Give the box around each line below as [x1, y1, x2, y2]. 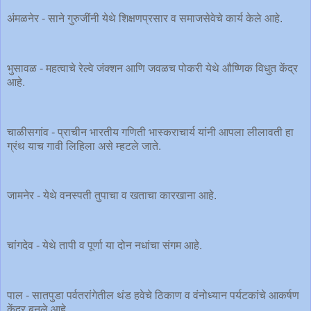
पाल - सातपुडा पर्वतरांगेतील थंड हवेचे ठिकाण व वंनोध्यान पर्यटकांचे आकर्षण [7, 289, 299, 301]
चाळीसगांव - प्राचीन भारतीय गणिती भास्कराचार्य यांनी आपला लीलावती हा [7, 126, 294, 138]
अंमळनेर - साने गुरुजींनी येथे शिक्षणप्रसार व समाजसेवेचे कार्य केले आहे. [7, 12, 285, 25]
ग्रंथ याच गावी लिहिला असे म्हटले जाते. [7, 140, 164, 152]
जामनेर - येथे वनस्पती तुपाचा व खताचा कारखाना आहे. [7, 190, 219, 202]
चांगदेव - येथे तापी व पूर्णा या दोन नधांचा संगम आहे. [7, 239, 205, 251]
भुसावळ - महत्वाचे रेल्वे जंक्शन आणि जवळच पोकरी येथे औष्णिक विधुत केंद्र [7, 62, 298, 74]
